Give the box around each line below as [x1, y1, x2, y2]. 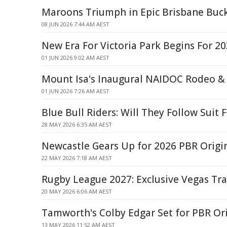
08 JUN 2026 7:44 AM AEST [42, 20, 109, 28]
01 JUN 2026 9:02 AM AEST [42, 54, 109, 61]
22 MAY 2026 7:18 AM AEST [42, 154, 112, 162]
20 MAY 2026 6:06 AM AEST [42, 187, 112, 195]
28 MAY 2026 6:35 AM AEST [42, 121, 112, 128]
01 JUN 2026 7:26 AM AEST [42, 87, 109, 95]
